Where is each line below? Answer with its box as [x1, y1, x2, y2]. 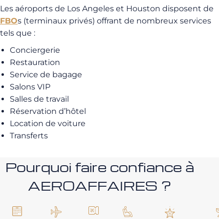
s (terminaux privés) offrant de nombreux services [18, 16, 211, 25]
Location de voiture [10, 119, 86, 128]
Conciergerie [10, 45, 60, 55]
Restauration [10, 58, 60, 67]
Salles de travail [10, 94, 69, 104]
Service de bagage [10, 70, 82, 79]
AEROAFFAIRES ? [28, 177, 172, 194]
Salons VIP [10, 82, 50, 91]
